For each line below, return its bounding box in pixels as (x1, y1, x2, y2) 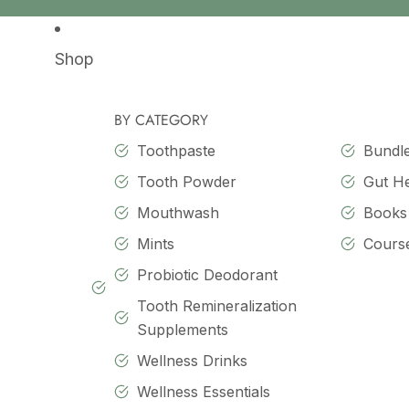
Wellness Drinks (137, 351, 247, 370)
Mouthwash (137, 204, 219, 222)
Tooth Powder (137, 173, 236, 191)
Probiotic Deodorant (137, 266, 278, 284)
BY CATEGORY (114, 110, 208, 131)
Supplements (137, 320, 228, 339)
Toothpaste (137, 142, 215, 160)
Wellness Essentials (137, 383, 270, 401)
